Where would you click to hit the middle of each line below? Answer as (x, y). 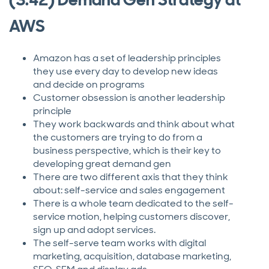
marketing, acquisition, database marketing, (132, 256)
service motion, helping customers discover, (131, 217)
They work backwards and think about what (134, 124)
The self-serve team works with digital (119, 243)
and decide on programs (89, 85)
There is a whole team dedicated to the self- (133, 204)
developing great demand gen (103, 164)
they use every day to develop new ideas (125, 71)
